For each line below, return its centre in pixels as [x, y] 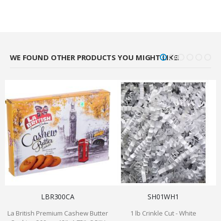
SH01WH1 [163, 197]
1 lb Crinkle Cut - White [163, 213]
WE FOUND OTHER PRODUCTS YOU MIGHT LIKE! [95, 57]
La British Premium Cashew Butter [58, 213]
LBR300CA [58, 197]
